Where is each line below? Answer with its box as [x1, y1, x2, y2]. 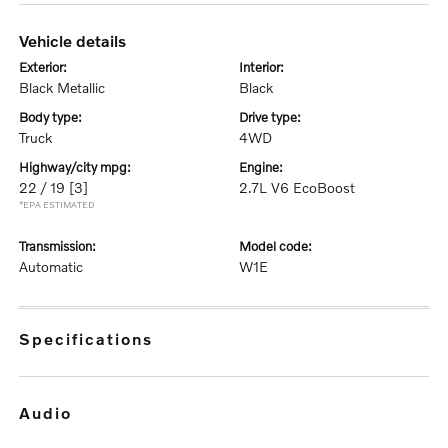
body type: [28, 109, 83, 126]
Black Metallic [19, 79, 106, 97]
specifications [32, 329, 154, 349]
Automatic [19, 258, 84, 276]
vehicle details [28, 31, 127, 51]
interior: [243, 59, 284, 76]
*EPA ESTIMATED [19, 199, 96, 211]
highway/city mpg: [29, 159, 132, 176]
